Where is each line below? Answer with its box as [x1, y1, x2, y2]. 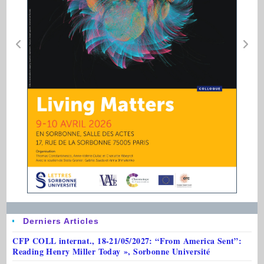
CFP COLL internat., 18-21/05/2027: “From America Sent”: [12, 234, 242, 247]
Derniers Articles [23, 216, 100, 226]
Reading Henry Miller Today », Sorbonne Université [12, 245, 210, 258]
